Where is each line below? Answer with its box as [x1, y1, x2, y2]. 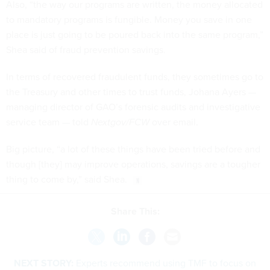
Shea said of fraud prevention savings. [6, 42, 166, 56]
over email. [152, 115, 201, 128]
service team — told [6, 115, 91, 128]
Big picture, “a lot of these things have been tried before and [6, 142, 260, 155]
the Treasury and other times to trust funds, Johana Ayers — [6, 84, 256, 98]
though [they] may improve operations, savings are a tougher [6, 157, 260, 171]
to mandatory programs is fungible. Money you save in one [6, 12, 252, 26]
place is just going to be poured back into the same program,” [6, 27, 263, 41]
